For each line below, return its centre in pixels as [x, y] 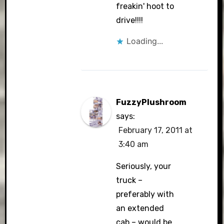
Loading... [145, 41]
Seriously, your [144, 166]
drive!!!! [130, 20]
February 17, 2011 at [156, 130]
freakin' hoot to [145, 6]
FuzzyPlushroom [151, 102]
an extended [140, 208]
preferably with [145, 194]
